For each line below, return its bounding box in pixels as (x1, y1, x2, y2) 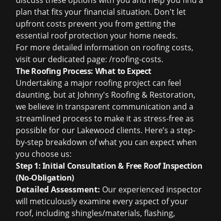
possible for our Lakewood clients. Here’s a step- (16, 125, 195, 136)
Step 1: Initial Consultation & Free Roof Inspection (16, 160, 203, 171)
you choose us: (16, 148, 72, 159)
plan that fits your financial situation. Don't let (16, 6, 186, 17)
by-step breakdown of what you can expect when (16, 137, 197, 147)
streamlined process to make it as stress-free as (16, 113, 194, 124)
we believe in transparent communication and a (16, 101, 193, 112)
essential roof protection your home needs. (16, 30, 178, 41)
